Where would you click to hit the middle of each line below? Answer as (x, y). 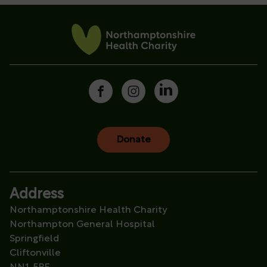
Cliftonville (35, 254)
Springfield (34, 239)
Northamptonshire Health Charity (88, 211)
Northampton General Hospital (85, 225)
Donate (133, 140)
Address (37, 195)
